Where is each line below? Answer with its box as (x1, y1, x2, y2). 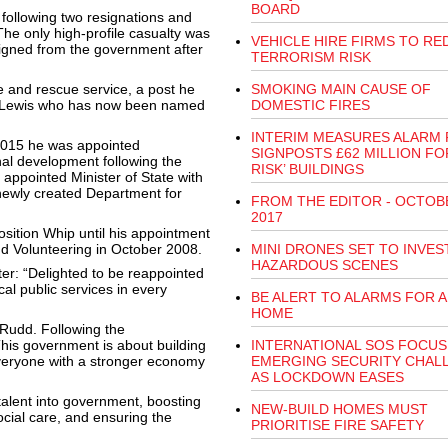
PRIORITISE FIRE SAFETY (250, 417, 424, 433)
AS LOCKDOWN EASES (250, 369, 404, 385)
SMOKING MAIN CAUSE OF (250, 81, 431, 97)
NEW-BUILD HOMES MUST (250, 401, 428, 417)
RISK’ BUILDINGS (250, 161, 364, 177)
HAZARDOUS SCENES (250, 257, 398, 273)
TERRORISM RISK (250, 49, 371, 65)
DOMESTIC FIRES (250, 97, 370, 113)
